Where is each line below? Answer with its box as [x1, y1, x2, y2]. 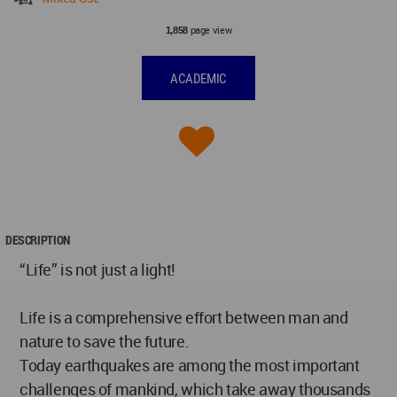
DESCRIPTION [5, 231, 70, 249]
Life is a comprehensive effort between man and [19, 307, 348, 329]
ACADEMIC [170, 71, 227, 88]
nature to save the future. [19, 331, 190, 353]
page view [187, 23, 232, 37]
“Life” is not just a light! [19, 259, 175, 281]
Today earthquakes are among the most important [19, 354, 360, 377]
